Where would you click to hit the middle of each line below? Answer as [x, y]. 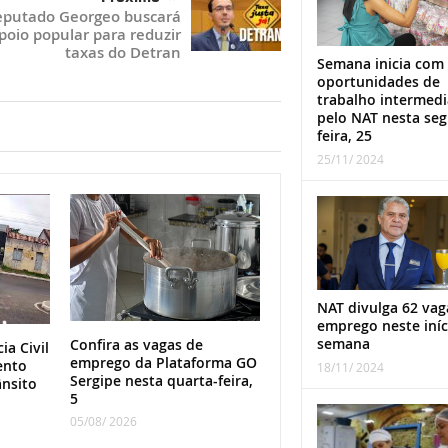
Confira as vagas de [136, 345]
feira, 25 [344, 135]
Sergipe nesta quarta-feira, [161, 381]
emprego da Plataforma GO [163, 363]
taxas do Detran [122, 53]
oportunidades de [378, 81]
